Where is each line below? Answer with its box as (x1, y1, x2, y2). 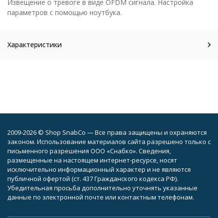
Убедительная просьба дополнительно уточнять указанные (7, 183, 198, 192)
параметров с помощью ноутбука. (7, 7, 122, 17)
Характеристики (7, 39, 62, 49)
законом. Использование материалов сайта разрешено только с (7, 137, 211, 146)
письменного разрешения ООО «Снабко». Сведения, (7, 146, 171, 155)
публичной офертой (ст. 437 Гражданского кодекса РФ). (7, 174, 178, 183)
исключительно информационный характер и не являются (7, 165, 191, 174)
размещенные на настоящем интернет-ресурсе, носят (7, 156, 177, 164)
